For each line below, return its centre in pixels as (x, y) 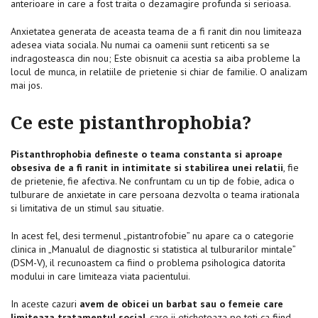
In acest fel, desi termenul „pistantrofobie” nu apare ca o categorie (152, 235)
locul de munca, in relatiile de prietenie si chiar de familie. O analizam (159, 71)
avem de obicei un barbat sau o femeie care (181, 303)
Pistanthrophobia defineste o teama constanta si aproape (147, 154)
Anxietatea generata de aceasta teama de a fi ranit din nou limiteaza (156, 31)
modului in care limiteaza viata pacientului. (100, 276)
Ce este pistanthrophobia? (131, 123)
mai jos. (27, 85)
